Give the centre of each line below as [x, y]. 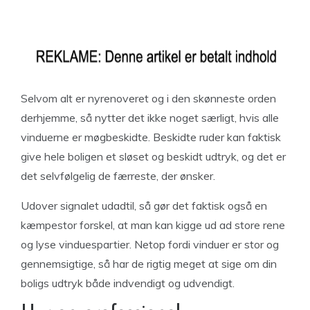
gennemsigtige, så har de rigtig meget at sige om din [149, 264]
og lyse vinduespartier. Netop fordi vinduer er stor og [150, 244]
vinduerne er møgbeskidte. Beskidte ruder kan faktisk [151, 137]
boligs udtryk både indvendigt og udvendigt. [128, 283]
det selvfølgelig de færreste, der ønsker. [118, 176]
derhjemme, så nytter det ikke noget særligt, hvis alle [150, 118]
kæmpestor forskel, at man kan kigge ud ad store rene [153, 225]
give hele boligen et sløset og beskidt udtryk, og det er [153, 156]
